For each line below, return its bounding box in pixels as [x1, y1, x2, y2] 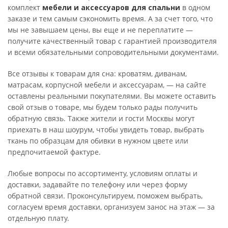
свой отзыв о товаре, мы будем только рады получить [8, 102, 197, 112]
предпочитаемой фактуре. [8, 147, 101, 157]
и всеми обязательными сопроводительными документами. [8, 47, 219, 57]
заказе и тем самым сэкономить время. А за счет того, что [8, 13, 213, 23]
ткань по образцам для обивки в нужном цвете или [8, 135, 188, 146]
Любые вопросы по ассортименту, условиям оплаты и [8, 168, 197, 178]
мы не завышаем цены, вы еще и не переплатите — [8, 24, 193, 35]
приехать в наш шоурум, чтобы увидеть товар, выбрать [8, 124, 204, 134]
